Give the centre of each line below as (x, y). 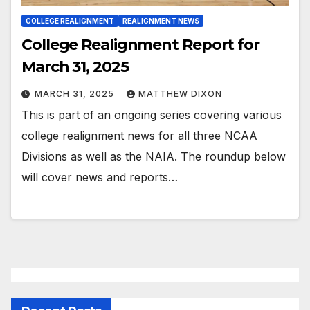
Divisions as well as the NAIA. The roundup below (154, 156)
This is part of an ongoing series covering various (152, 115)
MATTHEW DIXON (180, 93)
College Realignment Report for (140, 44)
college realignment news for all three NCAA (139, 135)
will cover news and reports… (100, 177)
